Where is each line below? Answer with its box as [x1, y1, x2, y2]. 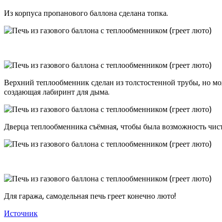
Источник [4, 209, 38, 219]
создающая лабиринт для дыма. [4, 87, 110, 97]
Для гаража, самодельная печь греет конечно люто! [4, 191, 176, 201]
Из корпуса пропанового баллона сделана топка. [4, 8, 168, 18]
